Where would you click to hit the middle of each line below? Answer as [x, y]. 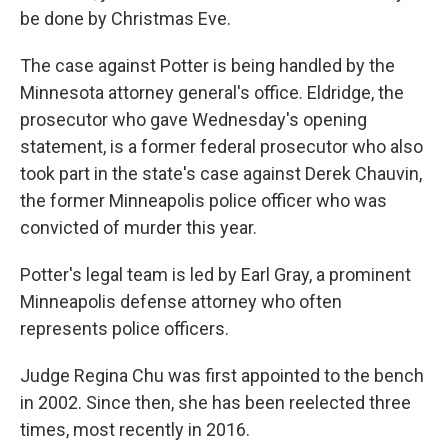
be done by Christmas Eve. [125, 19]
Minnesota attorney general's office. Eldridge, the [212, 93]
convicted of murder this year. [138, 228]
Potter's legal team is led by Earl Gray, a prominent [215, 275]
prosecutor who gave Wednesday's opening [193, 120]
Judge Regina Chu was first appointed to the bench [222, 376]
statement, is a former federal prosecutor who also [221, 147]
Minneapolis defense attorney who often [181, 302]
